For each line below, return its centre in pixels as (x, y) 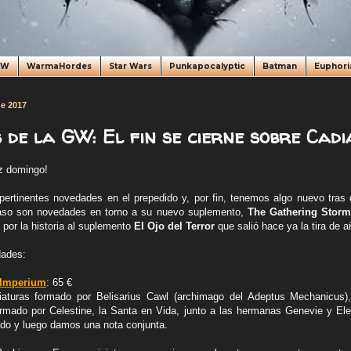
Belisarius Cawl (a (139, 297)
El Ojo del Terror (174, 226)
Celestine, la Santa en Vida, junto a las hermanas (167, 311)
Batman (280, 66)
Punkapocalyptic (207, 66)
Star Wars (130, 66)
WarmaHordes (59, 66)
